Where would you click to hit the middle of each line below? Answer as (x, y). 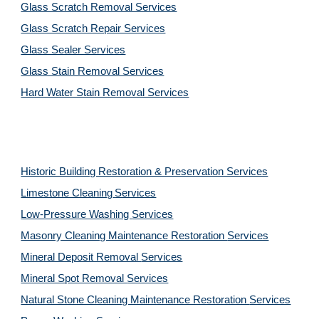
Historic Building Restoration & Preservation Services (145, 172)
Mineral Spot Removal (74, 278)
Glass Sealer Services (73, 50)
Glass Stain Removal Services (93, 71)
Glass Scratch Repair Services (93, 28)
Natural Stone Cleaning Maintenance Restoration (135, 300)
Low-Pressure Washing (77, 214)
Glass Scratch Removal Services (99, 7)
